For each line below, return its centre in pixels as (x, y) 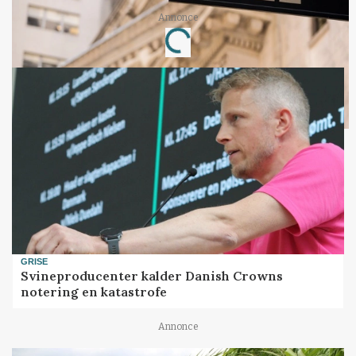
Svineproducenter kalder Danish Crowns (152, 276)
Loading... (195, 35)
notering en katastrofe (94, 292)
